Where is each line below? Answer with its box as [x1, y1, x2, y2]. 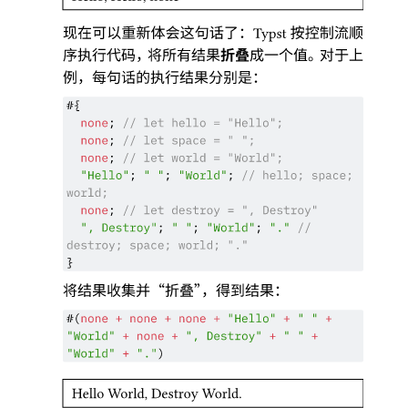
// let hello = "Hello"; [122, 117, 290, 131]
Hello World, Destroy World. [72, 386, 249, 404]
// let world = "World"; [122, 151, 290, 166]
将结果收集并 [63, 283, 150, 301]
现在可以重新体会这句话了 [63, 25, 239, 43]
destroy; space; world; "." [66, 239, 256, 253]
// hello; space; [241, 168, 358, 183]
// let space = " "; [122, 134, 261, 148]
